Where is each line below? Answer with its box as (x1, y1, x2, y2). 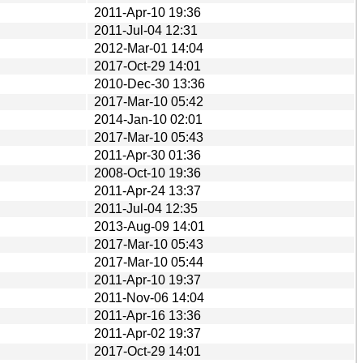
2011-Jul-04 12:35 (94, 201, 198, 216)
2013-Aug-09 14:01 (94, 219, 205, 233)
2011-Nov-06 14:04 (94, 290, 204, 305)
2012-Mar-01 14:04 (94, 41, 203, 55)
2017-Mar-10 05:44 (94, 254, 203, 269)
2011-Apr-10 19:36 (94, 5, 201, 19)
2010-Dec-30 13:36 (94, 76, 205, 91)
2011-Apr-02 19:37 (94, 326, 201, 340)
